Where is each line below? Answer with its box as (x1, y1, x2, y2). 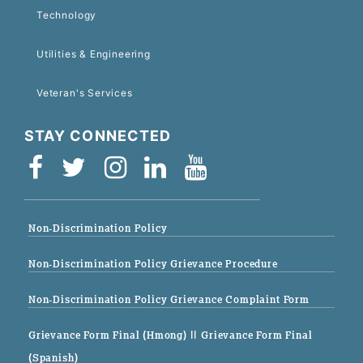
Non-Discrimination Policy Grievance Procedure (28, 257, 278, 271)
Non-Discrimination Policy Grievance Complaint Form (28, 293, 310, 307)
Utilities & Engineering (36, 48, 151, 61)
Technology (36, 9, 97, 22)
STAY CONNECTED (24, 127, 172, 145)
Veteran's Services (36, 87, 133, 100)
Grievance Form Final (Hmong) (28, 328, 190, 343)
